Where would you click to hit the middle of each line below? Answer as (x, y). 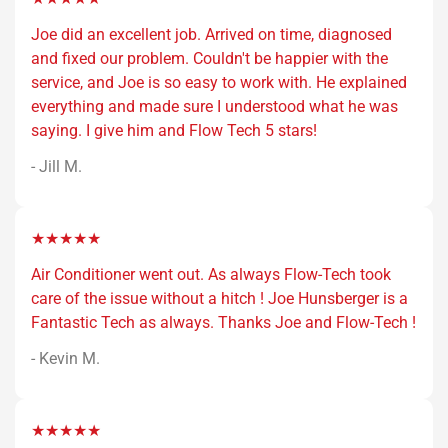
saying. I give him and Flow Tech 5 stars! (174, 131)
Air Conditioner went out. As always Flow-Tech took (211, 275)
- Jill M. (56, 167)
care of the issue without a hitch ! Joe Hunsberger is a (219, 299)
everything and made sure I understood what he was (214, 107)
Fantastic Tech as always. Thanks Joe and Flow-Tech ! (223, 323)
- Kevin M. (65, 359)
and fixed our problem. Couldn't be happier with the (209, 59)
